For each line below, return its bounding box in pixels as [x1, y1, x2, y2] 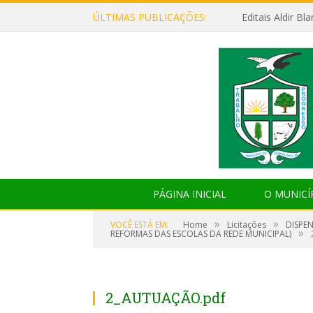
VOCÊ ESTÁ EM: [110, 219, 168, 231]
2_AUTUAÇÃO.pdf [105, 289, 226, 307]
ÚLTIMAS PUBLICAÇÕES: [93, 10, 207, 24]
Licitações [227, 219, 266, 231]
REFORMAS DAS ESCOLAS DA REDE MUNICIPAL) [110, 228, 291, 240]
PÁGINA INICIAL [152, 187, 226, 201]
